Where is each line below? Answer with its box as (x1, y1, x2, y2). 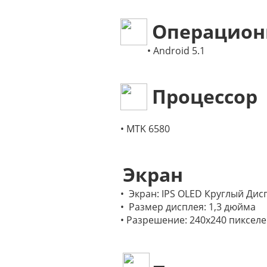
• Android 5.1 (147, 44, 205, 57)
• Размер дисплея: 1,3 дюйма (120, 200, 256, 213)
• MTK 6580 (120, 122, 170, 135)
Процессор (147, 83, 257, 109)
